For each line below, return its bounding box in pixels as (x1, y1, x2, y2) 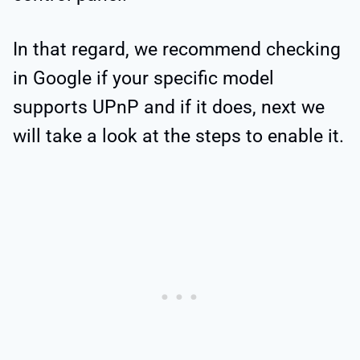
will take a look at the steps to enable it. (13, 125, 344, 148)
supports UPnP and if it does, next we (13, 96, 325, 119)
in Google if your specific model (13, 67, 274, 90)
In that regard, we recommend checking (13, 39, 341, 61)
